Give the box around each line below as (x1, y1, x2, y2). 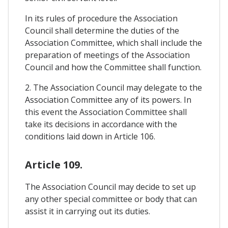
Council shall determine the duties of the (25, 25, 179, 37)
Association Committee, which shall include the (25, 37, 202, 49)
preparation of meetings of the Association (25, 49, 190, 61)
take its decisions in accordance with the (25, 119, 177, 130)
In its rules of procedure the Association (25, 13, 178, 24)
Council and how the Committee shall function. (25, 62, 202, 73)
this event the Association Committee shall (25, 106, 187, 118)
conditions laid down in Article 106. (25, 131, 155, 142)
